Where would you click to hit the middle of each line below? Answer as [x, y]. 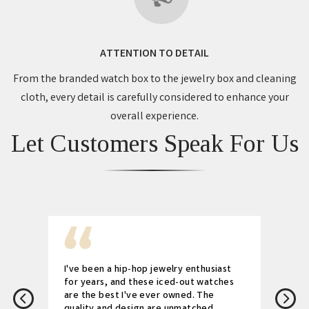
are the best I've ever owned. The [139, 296]
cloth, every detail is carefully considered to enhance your [154, 98]
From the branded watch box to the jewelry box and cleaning [154, 79]
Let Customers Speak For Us [154, 143]
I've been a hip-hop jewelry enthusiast [148, 269]
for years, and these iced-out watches [149, 282]
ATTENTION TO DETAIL [154, 54]
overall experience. [154, 117]
